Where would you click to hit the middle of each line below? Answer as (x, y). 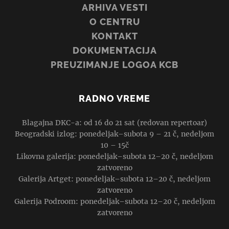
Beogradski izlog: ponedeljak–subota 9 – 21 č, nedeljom (114, 134)
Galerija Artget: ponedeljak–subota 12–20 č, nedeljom (114, 179)
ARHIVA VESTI (114, 7)
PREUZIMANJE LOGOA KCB (114, 64)
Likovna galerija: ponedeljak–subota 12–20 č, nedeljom (114, 157)
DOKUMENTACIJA (114, 50)
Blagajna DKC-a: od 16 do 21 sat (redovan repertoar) (114, 123)
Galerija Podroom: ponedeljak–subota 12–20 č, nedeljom (114, 202)
